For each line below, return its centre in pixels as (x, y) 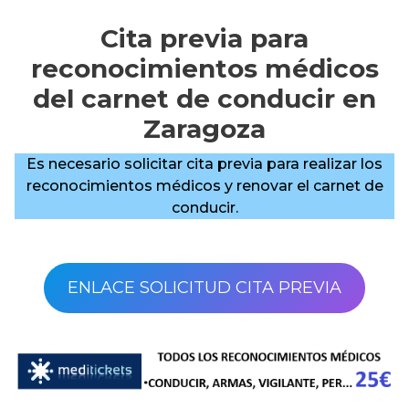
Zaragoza (204, 129)
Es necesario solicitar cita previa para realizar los (204, 164)
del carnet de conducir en (204, 99)
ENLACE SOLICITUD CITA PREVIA (204, 288)
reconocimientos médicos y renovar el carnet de (204, 186)
